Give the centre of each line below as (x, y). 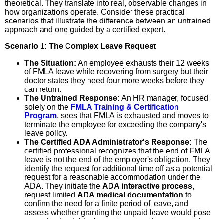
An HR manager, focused (164, 98)
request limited (51, 195)
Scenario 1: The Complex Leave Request (80, 46)
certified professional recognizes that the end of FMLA (117, 151)
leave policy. (46, 133)
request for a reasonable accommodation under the (112, 177)
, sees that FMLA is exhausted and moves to (133, 115)
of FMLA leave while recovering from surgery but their (116, 71)
